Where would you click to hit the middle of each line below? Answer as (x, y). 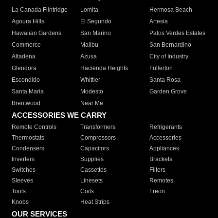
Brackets (161, 159)
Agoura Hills (28, 22)
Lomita (90, 10)
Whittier (91, 80)
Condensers (28, 149)
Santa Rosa (165, 80)
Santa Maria (28, 92)
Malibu (90, 45)
